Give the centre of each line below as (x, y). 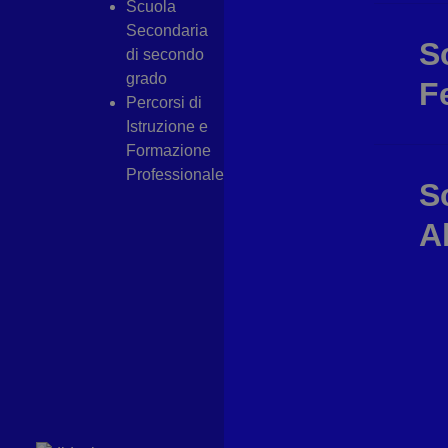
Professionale (175, 174)
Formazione (168, 150)
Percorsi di (164, 102)
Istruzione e (167, 126)
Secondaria (167, 30)
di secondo (165, 54)
